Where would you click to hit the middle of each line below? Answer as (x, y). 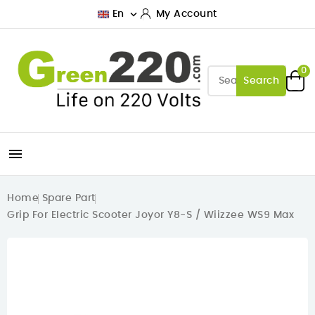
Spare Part (69, 199)
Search (261, 81)
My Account (186, 14)
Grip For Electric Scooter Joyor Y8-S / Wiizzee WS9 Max (150, 216)
